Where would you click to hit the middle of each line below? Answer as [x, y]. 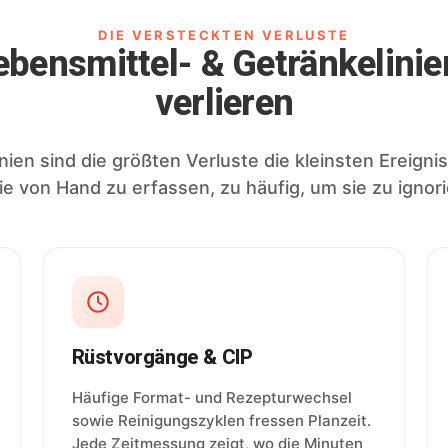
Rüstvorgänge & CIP [162, 356]
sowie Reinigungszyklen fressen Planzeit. [221, 420]
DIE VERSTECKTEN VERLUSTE [224, 34]
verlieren [224, 102]
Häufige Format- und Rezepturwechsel [211, 397]
